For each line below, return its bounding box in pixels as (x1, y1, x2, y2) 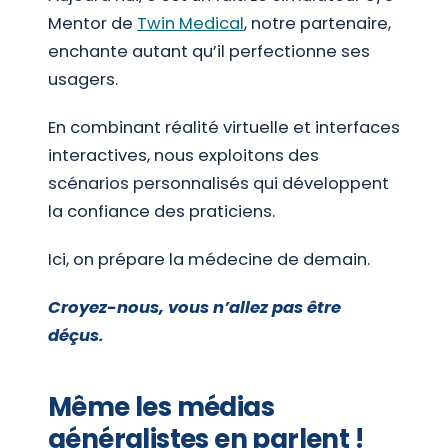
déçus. (48, 323, 104, 347)
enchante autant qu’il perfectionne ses (48, 40, 370, 64)
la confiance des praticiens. (48, 199, 275, 223)
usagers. (48, 68, 118, 92)
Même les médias (48, 389, 274, 426)
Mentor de (48, 12, 137, 36)
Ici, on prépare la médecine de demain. (48, 247, 370, 271)
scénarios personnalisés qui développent (48, 171, 389, 195)
